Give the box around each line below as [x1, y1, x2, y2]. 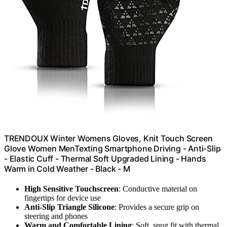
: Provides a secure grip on [115, 203, 199, 212]
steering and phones [24, 212, 88, 221]
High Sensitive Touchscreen [24, 184, 119, 194]
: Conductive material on [119, 184, 197, 194]
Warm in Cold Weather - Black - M [4, 163, 130, 174]
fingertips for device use [24, 194, 101, 203]
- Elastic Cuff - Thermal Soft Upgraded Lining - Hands [4, 153, 206, 164]
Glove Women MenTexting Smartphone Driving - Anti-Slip [4, 143, 221, 154]
